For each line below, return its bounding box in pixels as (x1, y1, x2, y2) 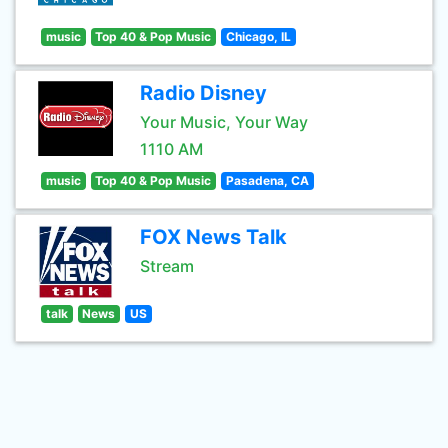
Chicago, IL (225, 29, 291, 44)
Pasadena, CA (225, 173, 309, 188)
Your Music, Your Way (140, 112, 308, 132)
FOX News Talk (140, 225, 287, 249)
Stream (140, 256, 194, 276)
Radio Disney (140, 81, 267, 105)
